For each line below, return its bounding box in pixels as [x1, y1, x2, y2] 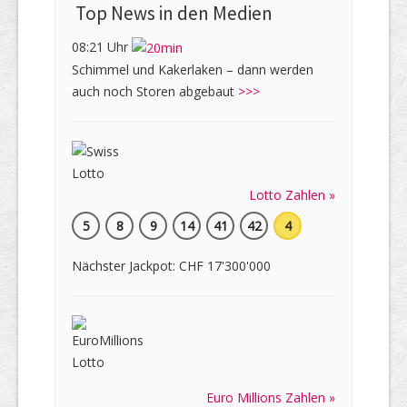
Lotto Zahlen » [249, 186, 335, 204]
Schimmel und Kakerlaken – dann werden [72, 61, 313, 79]
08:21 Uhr [72, 37, 132, 55]
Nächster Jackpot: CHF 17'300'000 [72, 257, 271, 275]
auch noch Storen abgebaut [72, 83, 238, 101]
